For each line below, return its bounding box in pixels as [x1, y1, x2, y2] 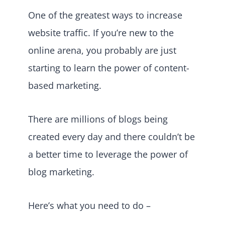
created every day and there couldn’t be [28, 130, 195, 143]
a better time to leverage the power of [28, 148, 188, 160]
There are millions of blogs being [28, 113, 168, 125]
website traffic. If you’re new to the [28, 26, 174, 39]
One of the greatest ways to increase [28, 9, 182, 21]
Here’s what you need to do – [28, 199, 151, 211]
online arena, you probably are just [28, 44, 176, 56]
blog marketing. [28, 165, 94, 178]
